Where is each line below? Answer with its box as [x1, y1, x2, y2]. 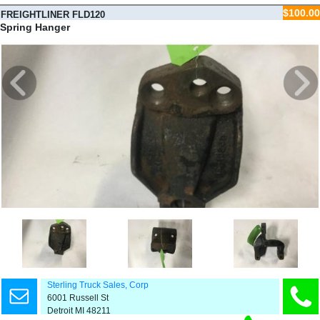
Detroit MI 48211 [41, 306, 111, 316]
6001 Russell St [41, 293, 109, 303]
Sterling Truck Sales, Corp [47, 280, 149, 290]
